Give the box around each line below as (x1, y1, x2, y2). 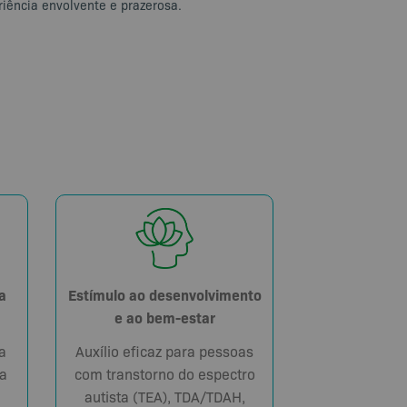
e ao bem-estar (114, 306, 215, 327)
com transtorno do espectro (74, 363, 255, 383)
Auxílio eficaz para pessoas (75, 341, 253, 361)
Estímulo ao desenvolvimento (67, 283, 262, 304)
